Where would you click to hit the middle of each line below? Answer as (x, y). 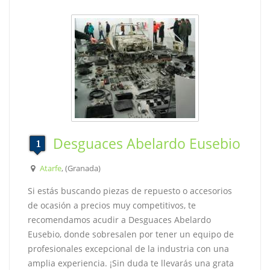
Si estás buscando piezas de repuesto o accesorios (130, 191)
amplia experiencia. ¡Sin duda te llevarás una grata (131, 263)
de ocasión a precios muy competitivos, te (112, 205)
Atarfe (50, 168)
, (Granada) (81, 168)
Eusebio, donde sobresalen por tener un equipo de (131, 234)
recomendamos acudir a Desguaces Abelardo (119, 220)
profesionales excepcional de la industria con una (128, 249)
